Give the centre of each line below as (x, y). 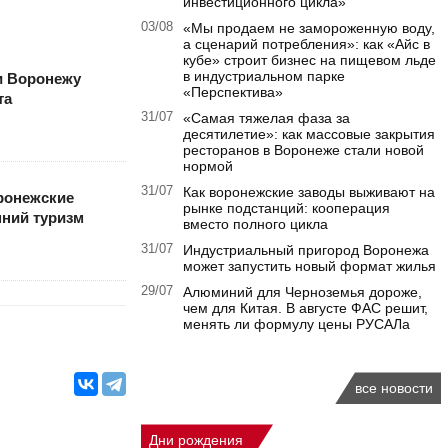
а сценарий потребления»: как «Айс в (306, 44)
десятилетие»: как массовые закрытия (309, 134)
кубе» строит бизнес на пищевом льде (309, 60)
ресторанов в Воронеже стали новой (303, 150)
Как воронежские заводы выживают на (309, 192)
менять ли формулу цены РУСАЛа (296, 324)
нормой (208, 166)
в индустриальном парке (264, 76)
